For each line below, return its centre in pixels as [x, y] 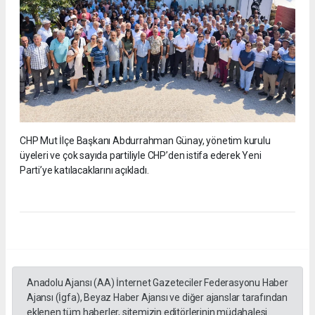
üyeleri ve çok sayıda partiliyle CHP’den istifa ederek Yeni [141, 156]
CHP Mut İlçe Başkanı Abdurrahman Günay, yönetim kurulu [145, 141]
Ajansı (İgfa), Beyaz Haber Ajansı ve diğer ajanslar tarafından [157, 298]
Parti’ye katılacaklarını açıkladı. [84, 171]
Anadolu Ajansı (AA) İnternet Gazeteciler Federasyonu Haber [157, 283]
